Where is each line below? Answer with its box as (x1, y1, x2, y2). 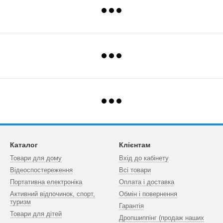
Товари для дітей (10, 210, 62, 218)
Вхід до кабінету (119, 154, 169, 162)
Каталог (10, 141, 38, 149)
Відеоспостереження (10, 166, 73, 174)
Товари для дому (10, 154, 62, 162)
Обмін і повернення (119, 190, 177, 198)
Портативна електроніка (10, 178, 82, 186)
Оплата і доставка (119, 178, 174, 186)
